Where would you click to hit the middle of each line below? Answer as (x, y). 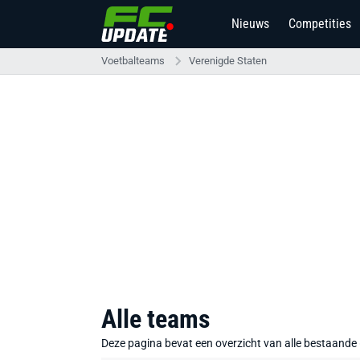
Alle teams (156, 319)
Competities (320, 24)
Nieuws (250, 24)
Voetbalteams (133, 61)
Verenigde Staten (228, 61)
